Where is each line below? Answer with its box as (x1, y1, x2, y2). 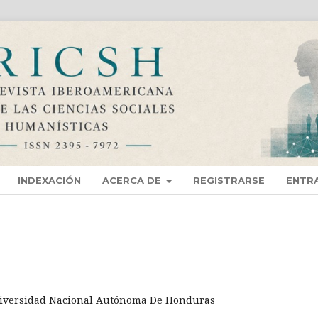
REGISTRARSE (193, 175, 265, 187)
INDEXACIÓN (18, 175, 81, 187)
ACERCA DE (102, 175, 164, 187)
